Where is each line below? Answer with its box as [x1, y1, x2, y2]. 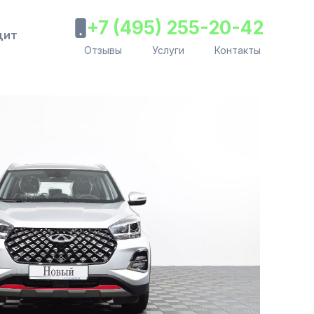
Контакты [214, 44, 261, 56]
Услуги [152, 44, 184, 56]
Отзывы [84, 44, 122, 56]
